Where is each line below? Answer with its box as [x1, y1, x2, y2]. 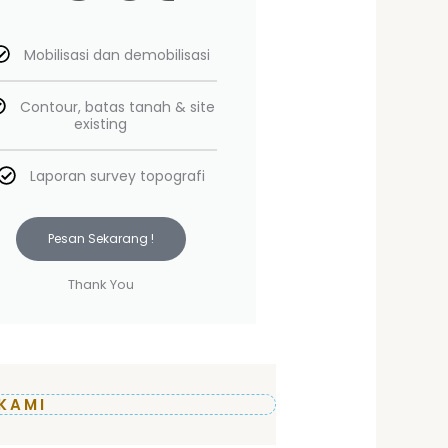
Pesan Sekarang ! [47, 229, 154, 247]
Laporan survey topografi [29, 166, 205, 187]
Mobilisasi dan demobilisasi [24, 45, 211, 66]
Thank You [67, 274, 134, 294]
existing [74, 114, 128, 135]
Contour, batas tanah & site [19, 97, 215, 118]
